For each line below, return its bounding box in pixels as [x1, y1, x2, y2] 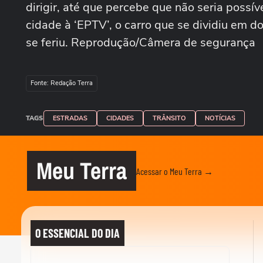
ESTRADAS [53, 114, 87, 123]
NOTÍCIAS [205, 114, 235, 123]
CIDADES [106, 114, 134, 123]
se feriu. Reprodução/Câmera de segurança [26, 35, 255, 50]
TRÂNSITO [153, 114, 186, 123]
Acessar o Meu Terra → [136, 165, 213, 177]
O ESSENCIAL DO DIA [35, 226, 120, 240]
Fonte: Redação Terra [31, 79, 93, 87]
